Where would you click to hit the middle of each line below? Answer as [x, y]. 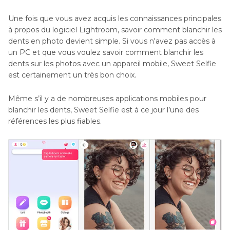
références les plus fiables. [55, 121]
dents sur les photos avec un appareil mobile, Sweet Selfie [112, 64]
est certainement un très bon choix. [72, 75]
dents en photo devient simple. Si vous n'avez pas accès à [112, 41]
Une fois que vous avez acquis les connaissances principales [115, 19]
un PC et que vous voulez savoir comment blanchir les [106, 53]
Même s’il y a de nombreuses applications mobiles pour [107, 99]
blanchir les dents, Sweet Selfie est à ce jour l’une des [103, 110]
